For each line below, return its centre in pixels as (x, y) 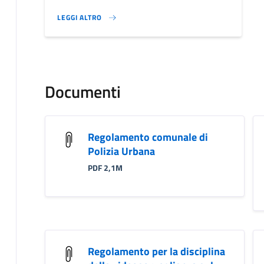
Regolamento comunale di (148, 137)
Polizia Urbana (121, 151)
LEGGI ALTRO (79, 17)
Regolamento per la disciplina (156, 251)
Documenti (82, 91)
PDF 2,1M (105, 168)
